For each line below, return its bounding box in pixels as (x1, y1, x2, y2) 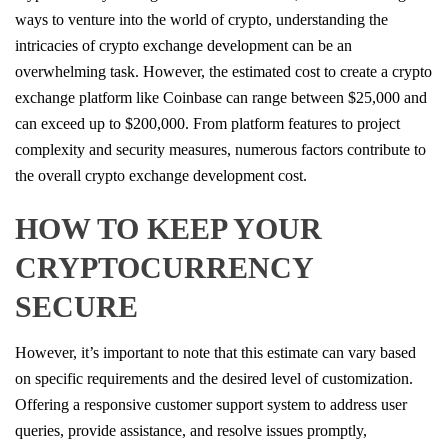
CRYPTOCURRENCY (15, 250, 313, 284)
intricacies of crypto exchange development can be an (15, 36, 352, 54)
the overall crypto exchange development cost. (15, 166, 307, 184)
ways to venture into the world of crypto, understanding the (15, 10, 388, 28)
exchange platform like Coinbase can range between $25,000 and (15, 88, 427, 106)
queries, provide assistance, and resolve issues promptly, (15, 421, 367, 439)
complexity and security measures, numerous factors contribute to (15, 140, 426, 158)
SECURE (15, 289, 138, 323)
